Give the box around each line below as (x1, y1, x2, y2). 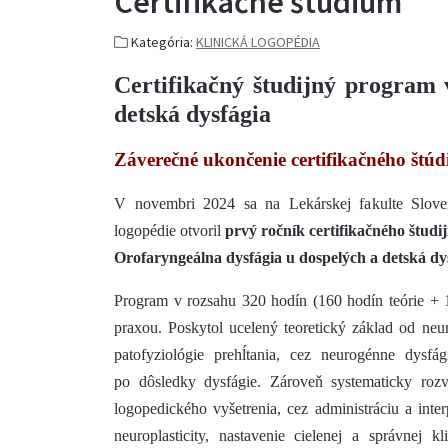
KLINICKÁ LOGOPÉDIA (196, 33, 320, 51)
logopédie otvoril (114, 222, 225, 239)
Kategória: (128, 33, 196, 51)
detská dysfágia (114, 101, 271, 127)
